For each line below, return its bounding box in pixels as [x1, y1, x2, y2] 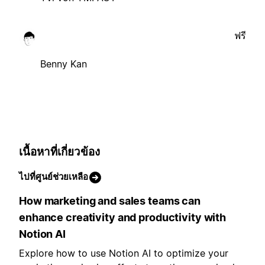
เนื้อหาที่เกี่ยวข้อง [19, 144, 100, 159]
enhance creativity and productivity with [19, 211, 226, 224]
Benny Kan [40, 57, 87, 70]
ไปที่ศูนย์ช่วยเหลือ [19, 171, 88, 183]
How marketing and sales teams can [19, 195, 201, 208]
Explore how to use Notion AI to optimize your [19, 247, 228, 260]
